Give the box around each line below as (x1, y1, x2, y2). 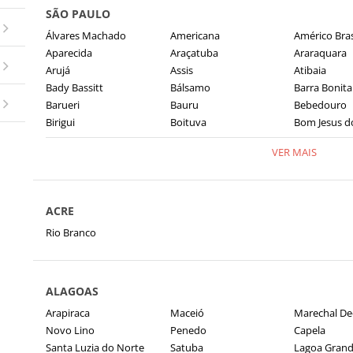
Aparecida (46, 46, 92, 60)
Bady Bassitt (46, 80, 103, 95)
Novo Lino (46, 323, 95, 337)
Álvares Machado (46, 28, 126, 43)
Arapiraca (46, 306, 90, 320)
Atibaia (294, 63, 326, 77)
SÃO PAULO (46, 6, 110, 21)
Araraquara (294, 46, 347, 60)
